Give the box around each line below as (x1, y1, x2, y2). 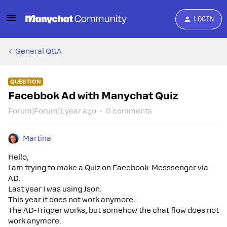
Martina (23, 134, 51, 142)
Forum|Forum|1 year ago (8, 107, 96, 115)
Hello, (8, 153, 29, 161)
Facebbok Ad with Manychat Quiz (8, 90, 178, 102)
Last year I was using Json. (8, 185, 102, 193)
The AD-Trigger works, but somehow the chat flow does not (8, 206, 219, 214)
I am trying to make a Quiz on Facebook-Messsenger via (8, 164, 208, 172)
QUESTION (10, 78, 41, 85)
